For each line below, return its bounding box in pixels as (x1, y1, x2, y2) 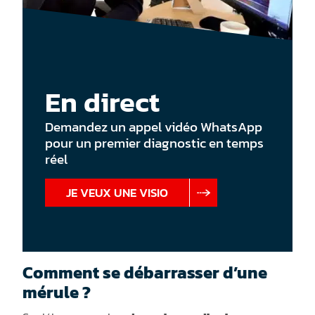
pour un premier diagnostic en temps (45, 133, 264, 154)
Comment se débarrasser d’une (22, 260, 268, 285)
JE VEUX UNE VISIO (66, 184, 169, 202)
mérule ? (22, 280, 91, 305)
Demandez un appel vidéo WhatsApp (45, 117, 263, 138)
